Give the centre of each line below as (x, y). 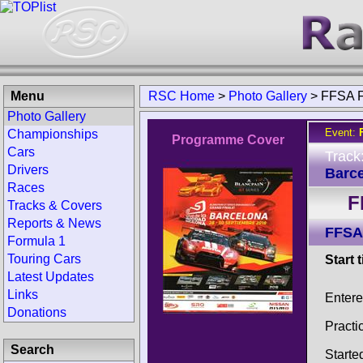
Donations (37, 312)
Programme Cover (228, 140)
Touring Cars (44, 259)
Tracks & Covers (55, 205)
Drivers (28, 170)
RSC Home (181, 96)
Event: (342, 132)
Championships (53, 134)
